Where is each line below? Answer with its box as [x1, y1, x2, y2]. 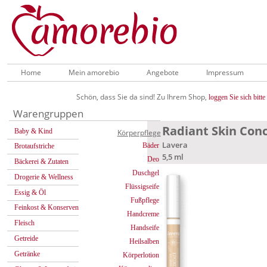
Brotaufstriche [14, 142, 54, 151]
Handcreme [127, 210, 159, 219]
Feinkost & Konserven [14, 203, 79, 212]
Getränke [14, 249, 40, 258]
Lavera [162, 139, 188, 150]
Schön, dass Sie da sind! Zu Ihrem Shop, [76, 91, 209, 102]
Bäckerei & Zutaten [14, 157, 69, 166]
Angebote [147, 67, 179, 77]
